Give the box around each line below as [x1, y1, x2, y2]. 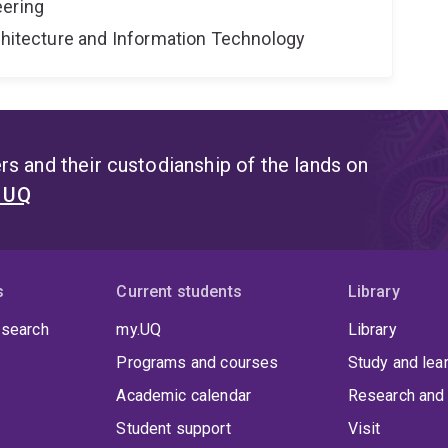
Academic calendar [116, 386, 252, 406]
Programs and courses [116, 353, 279, 373]
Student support [116, 419, 231, 439]
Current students [116, 282, 242, 302]
